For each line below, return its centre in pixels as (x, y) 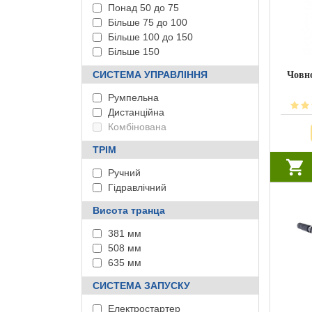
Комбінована (136, 127)
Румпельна (132, 97)
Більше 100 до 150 (149, 37)
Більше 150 (132, 52)
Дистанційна (135, 112)
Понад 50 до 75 (142, 8)
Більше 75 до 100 (146, 22)
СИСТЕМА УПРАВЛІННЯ (150, 75)
